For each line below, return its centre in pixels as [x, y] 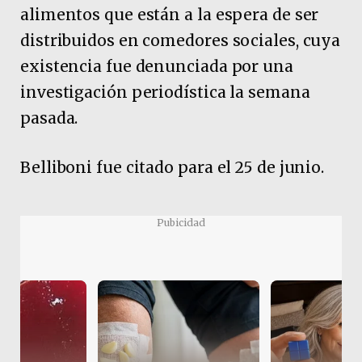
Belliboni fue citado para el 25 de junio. [173, 168]
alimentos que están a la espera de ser [170, 14]
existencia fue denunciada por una [157, 66]
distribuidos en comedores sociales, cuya [181, 40]
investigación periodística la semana [165, 92]
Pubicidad [181, 222]
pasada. [49, 118]
